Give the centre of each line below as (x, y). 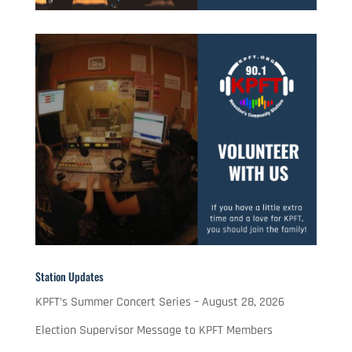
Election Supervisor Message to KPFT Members (154, 330)
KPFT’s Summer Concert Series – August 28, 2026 (159, 302)
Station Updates (69, 276)
